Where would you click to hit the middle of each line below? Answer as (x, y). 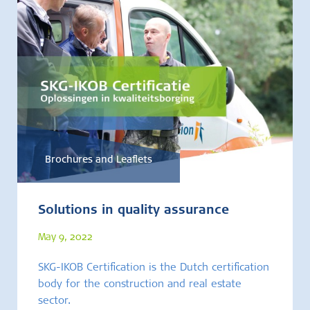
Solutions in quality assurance (134, 211)
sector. (54, 301)
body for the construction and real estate (140, 284)
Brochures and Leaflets (99, 160)
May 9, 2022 (65, 238)
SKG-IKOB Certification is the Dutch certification (154, 268)
